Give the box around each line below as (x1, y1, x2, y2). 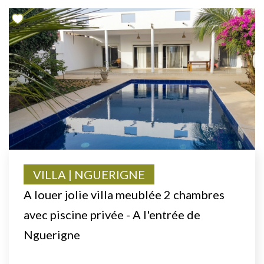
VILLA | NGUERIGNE (33, 167, 145, 181)
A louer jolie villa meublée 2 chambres (24, 187, 225, 202)
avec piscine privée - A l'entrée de (24, 207, 200, 222)
